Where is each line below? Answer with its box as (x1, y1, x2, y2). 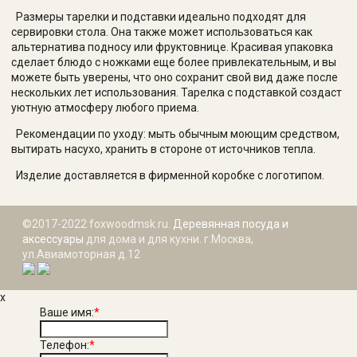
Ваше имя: (40, 306, 94, 320)
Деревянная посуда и (173, 218, 288, 231)
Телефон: (40, 339, 89, 352)
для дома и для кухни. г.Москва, (84, 233, 253, 246)
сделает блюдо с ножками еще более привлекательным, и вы (11, 56, 336, 69)
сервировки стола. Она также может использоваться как (11, 25, 312, 39)
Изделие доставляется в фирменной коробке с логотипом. (11, 169, 324, 182)
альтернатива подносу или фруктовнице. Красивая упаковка (11, 41, 333, 54)
